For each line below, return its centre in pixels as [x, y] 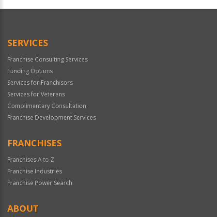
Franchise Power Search [40, 183]
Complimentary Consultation [47, 106]
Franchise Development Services [52, 117]
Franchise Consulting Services [47, 59]
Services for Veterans [36, 94]
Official [17, 8]
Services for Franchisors [40, 82]
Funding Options [30, 71]
